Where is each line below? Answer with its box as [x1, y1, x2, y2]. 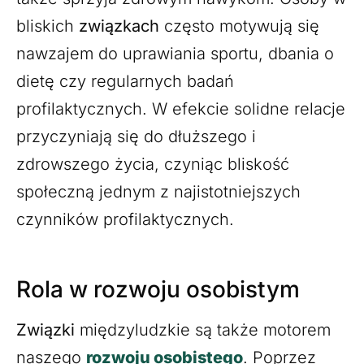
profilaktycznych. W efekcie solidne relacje [16, 98, 345, 119]
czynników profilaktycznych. [16, 209, 234, 229]
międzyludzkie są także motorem [80, 319, 331, 340]
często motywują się [159, 15, 319, 36]
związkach [79, 15, 159, 36]
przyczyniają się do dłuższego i [16, 126, 256, 146]
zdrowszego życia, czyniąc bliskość [16, 154, 289, 174]
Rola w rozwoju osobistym [16, 275, 300, 303]
